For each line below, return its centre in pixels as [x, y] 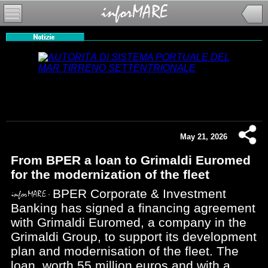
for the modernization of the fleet [110, 174]
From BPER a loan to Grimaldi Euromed [131, 160]
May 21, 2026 [204, 137]
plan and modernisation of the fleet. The [125, 251]
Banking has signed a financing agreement [133, 208]
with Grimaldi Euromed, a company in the [129, 222]
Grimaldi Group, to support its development [134, 237]
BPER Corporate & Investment [139, 194]
